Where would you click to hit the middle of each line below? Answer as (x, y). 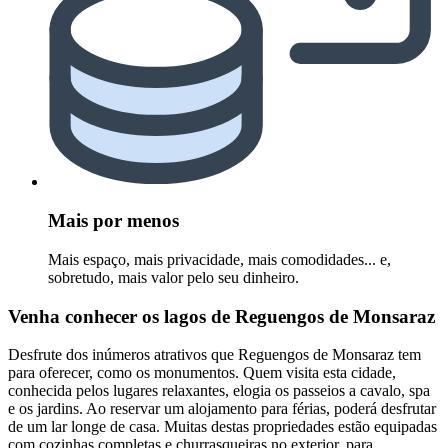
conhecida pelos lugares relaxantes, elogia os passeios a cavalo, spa (219, 391)
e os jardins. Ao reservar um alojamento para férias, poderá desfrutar (222, 409)
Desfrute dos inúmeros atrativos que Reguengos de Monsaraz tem (214, 355)
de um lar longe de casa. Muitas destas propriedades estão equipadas (222, 427)
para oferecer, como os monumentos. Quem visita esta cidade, (202, 373)
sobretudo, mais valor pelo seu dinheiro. (173, 277)
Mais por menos (113, 221)
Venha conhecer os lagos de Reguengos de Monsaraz (221, 316)
